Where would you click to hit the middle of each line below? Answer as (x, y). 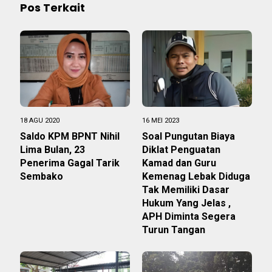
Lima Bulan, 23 (53, 150)
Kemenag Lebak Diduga (196, 177)
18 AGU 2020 (40, 121)
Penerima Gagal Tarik (70, 163)
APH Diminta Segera (189, 217)
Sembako (42, 177)
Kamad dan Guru (180, 163)
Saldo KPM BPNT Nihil (70, 137)
